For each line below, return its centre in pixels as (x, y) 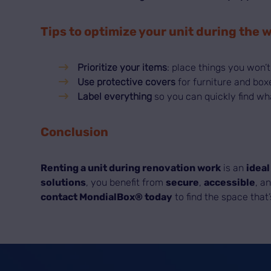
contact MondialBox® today (107, 197)
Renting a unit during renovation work (131, 168)
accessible (230, 183)
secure (183, 183)
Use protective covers (127, 82)
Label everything (115, 97)
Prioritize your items (122, 68)
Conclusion (75, 132)
